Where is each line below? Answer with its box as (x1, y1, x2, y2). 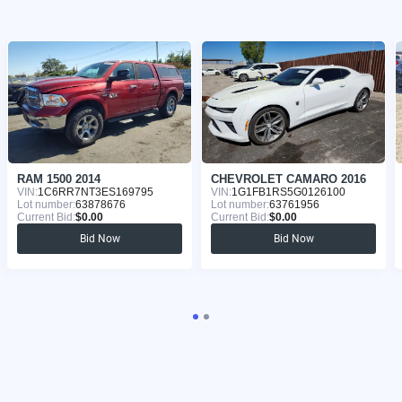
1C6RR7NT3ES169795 (38, 186, 153, 199)
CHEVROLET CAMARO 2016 (211, 172, 366, 187)
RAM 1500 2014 (17, 172, 100, 187)
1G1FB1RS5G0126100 (232, 186, 345, 199)
